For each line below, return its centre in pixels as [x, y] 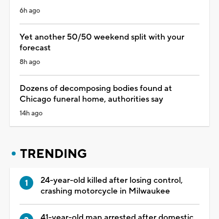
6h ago [30, 11]
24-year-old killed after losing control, [112, 180]
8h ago [30, 62]
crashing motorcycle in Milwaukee [105, 191]
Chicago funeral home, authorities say [91, 99]
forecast [35, 48]
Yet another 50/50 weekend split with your [102, 37]
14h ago [31, 113]
